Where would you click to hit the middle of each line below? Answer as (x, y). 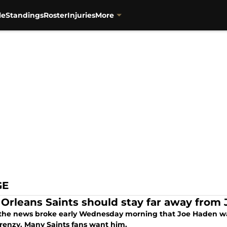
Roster (56, 15)
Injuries (82, 15)
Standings (25, 15)
